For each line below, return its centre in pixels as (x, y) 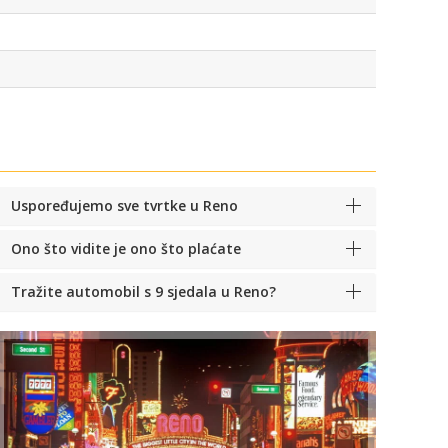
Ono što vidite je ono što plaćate (126, 248)
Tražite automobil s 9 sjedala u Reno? (143, 291)
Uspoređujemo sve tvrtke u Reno (124, 205)
